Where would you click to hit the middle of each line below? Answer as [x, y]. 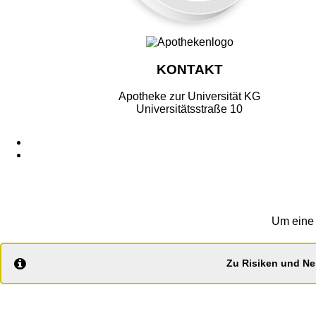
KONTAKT [189, 69]
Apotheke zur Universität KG [190, 97]
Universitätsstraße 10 [190, 109]
